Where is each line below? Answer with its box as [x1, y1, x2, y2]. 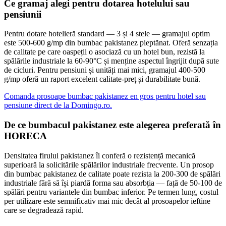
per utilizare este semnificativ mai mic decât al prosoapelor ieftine [4, 196, 210, 205]
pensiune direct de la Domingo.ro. [4, 101, 112, 110]
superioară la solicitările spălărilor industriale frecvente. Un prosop [4, 160, 214, 169]
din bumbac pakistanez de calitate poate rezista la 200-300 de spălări [4, 169, 220, 178]
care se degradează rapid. [4, 205, 84, 214]
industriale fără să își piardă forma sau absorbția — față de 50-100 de [4, 178, 222, 187]
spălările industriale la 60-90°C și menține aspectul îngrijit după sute [4, 56, 219, 66]
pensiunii [4, 9, 41, 20]
